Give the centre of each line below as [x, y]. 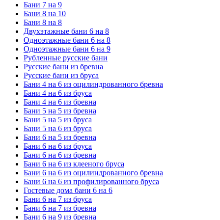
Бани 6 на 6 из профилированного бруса [91, 181]
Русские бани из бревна [63, 66]
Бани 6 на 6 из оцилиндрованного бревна [93, 172]
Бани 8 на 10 [45, 13]
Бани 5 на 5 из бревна [60, 110]
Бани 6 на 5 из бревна [60, 137]
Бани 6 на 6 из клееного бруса [74, 164]
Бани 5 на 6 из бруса [58, 128]
